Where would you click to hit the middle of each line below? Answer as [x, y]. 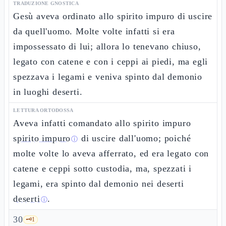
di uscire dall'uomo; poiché [135, 138]
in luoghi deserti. [48, 92]
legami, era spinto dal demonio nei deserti [99, 184]
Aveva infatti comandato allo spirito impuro [102, 123]
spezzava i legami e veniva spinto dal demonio [108, 77]
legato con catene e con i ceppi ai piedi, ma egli [111, 62]
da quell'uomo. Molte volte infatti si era [94, 31]
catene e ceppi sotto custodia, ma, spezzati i [102, 168]
